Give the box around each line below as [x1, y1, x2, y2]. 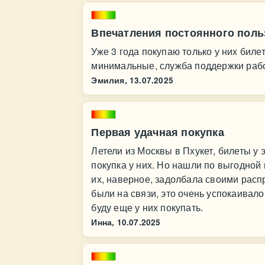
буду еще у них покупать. [91, 201, 203, 214]
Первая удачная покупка [91, 124, 224, 140]
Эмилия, [91, 75, 127, 86]
